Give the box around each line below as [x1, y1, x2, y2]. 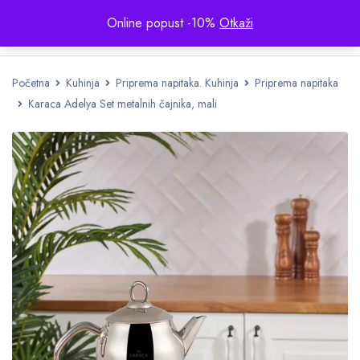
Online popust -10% [107, 14, 219, 32]
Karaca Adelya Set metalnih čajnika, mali [28, 96, 217, 112]
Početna [12, 75, 50, 91]
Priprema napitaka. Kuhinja [116, 75, 239, 91]
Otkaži [219, 14, 253, 32]
